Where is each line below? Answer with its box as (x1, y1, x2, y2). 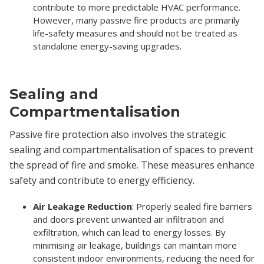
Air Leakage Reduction (33, 200, 132, 212)
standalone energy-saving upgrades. (33, 39, 181, 52)
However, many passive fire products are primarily (33, 14, 240, 26)
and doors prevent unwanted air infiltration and (33, 213, 224, 225)
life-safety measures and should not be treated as (33, 27, 237, 39)
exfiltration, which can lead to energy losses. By (33, 226, 226, 238)
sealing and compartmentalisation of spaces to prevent (9, 143, 253, 156)
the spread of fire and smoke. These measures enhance (9, 158, 255, 171)
